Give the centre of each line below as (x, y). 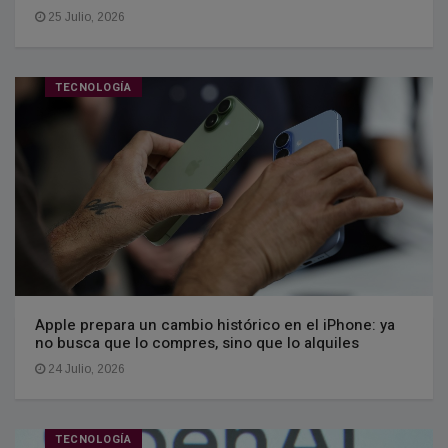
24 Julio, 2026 (85, 369)
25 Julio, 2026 (85, 16)
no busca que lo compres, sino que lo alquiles (197, 343)
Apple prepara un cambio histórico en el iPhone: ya (215, 325)
